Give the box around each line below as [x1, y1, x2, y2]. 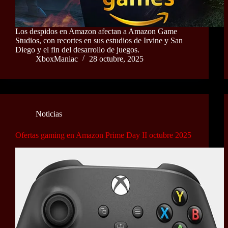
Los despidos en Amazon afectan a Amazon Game [15, 26, 177, 36]
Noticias [36, 109, 62, 118]
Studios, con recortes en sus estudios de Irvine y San [15, 36, 183, 45]
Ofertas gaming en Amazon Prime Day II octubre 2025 [15, 130, 191, 139]
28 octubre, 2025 [89, 54, 144, 63]
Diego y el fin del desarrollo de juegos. [15, 45, 139, 54]
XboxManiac [36, 54, 78, 63]
